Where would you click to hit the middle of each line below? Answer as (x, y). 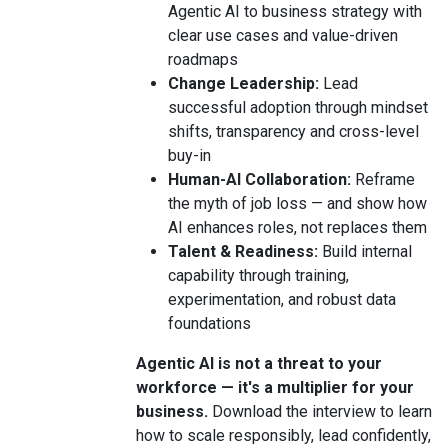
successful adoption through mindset (298, 107)
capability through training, (258, 275)
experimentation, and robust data (282, 299)
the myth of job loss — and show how (297, 203)
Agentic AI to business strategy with (295, 11)
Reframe (385, 179)
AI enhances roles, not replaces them (297, 227)
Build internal (365, 251)
